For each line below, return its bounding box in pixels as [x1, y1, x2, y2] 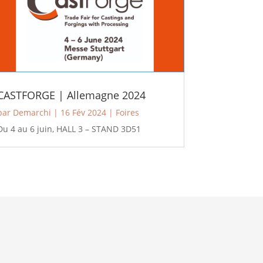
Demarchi [13, 107, 52, 119]
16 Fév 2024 [60, 107, 107, 119]
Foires [116, 107, 140, 119]
